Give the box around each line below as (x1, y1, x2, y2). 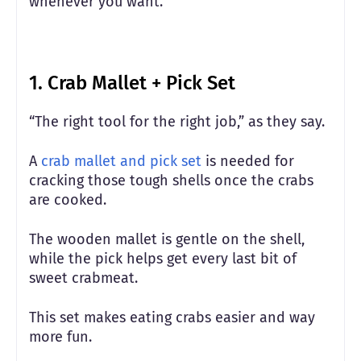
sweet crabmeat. (29, 268, 142, 287)
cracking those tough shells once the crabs (29, 171, 313, 189)
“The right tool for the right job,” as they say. (29, 112, 329, 131)
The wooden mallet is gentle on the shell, (29, 230, 305, 248)
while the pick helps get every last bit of (29, 249, 297, 268)
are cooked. (29, 190, 110, 209)
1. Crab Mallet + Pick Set (29, 71, 235, 94)
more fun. (29, 327, 96, 346)
